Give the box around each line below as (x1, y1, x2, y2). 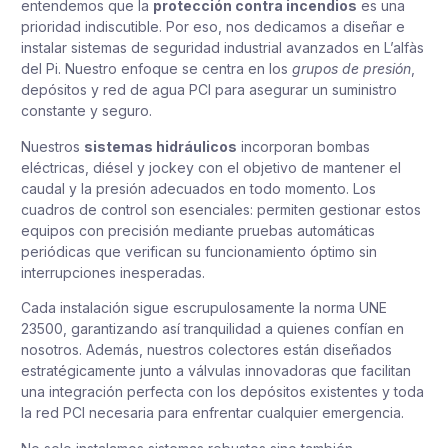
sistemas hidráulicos (84, 137, 237, 155)
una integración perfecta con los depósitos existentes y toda (21, 383, 424, 401)
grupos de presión (292, 60, 411, 78)
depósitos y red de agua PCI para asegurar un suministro (21, 81, 397, 99)
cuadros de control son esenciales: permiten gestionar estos (21, 200, 421, 218)
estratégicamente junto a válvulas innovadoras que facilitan (21, 362, 411, 380)
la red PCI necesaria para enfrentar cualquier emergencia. (21, 404, 404, 422)
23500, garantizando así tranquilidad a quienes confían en (21, 320, 404, 338)
